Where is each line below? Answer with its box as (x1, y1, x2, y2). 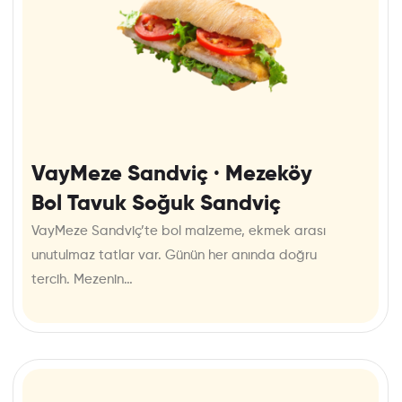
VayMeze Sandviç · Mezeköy (31, 163, 312, 186)
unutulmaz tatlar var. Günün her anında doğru (31, 249, 317, 263)
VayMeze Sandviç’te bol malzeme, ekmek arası (31, 224, 326, 239)
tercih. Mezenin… (31, 273, 133, 287)
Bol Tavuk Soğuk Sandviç (31, 193, 281, 215)
